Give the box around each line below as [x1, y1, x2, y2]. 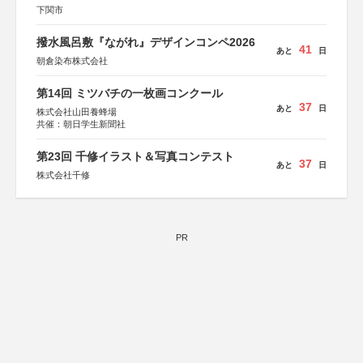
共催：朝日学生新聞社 [36, 119, 126, 129]
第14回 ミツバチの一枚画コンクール [36, 87, 223, 100]
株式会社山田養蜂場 [36, 107, 117, 117]
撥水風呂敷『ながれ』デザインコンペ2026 [36, 36, 255, 49]
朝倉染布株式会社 [36, 56, 108, 66]
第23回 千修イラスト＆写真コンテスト [36, 150, 234, 163]
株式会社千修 [36, 170, 90, 180]
